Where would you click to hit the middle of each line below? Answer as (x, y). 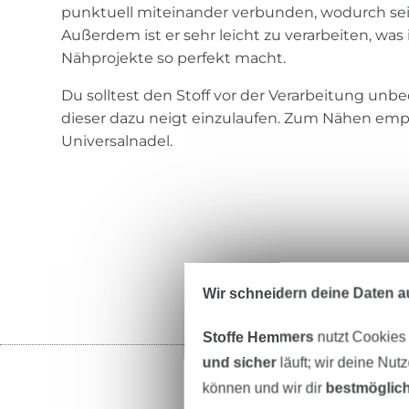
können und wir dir (264, 388)
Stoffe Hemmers (258, 337)
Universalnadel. (117, 142)
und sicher (239, 362)
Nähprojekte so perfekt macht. (174, 58)
